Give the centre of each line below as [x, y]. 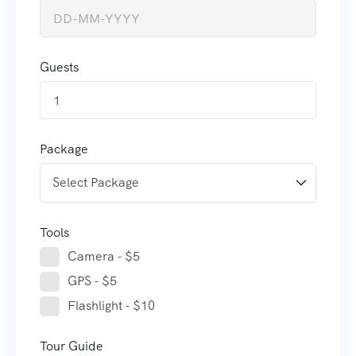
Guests [59, 68]
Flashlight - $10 [111, 306]
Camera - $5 [104, 257]
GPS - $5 [92, 281]
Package [64, 149]
